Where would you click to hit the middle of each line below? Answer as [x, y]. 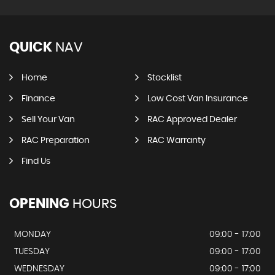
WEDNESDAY [39, 269]
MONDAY [33, 234]
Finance [38, 99]
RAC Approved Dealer [192, 120]
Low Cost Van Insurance [197, 99]
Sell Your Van [48, 120]
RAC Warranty [176, 141]
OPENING [39, 204]
